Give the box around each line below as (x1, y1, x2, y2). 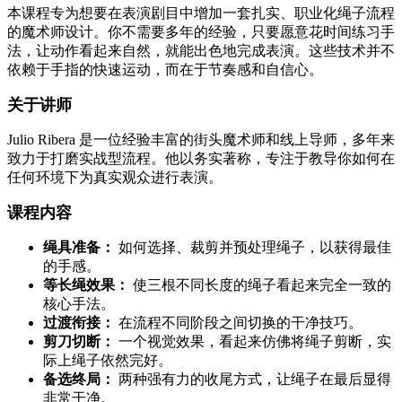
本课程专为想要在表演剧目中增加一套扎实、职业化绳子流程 (7, 5, 395, 22)
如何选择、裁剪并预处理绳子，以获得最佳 (115, 240, 391, 256)
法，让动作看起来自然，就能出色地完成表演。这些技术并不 (7, 43, 395, 59)
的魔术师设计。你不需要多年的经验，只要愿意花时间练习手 (7, 24, 395, 40)
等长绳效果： (43, 277, 129, 293)
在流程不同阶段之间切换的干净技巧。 (115, 315, 363, 331)
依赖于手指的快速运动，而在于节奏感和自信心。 (7, 62, 323, 78)
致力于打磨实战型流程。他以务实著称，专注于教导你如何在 (7, 151, 395, 167)
